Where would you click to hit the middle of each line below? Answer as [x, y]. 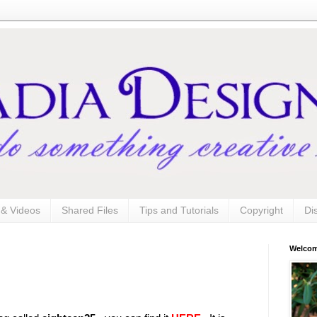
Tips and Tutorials [179, 211]
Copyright [261, 211]
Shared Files [90, 211]
